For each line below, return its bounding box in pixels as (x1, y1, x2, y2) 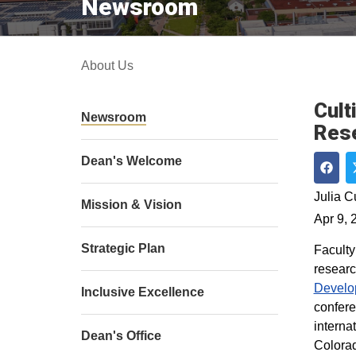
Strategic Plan (81, 242, 165, 255)
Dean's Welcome (81, 154, 182, 168)
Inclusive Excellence (81, 285, 204, 299)
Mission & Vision (81, 198, 182, 211)
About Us (81, 59, 133, 72)
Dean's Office (81, 329, 161, 342)
